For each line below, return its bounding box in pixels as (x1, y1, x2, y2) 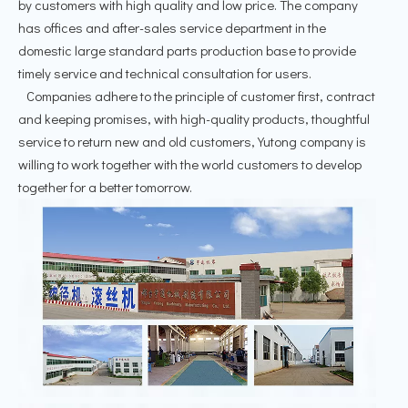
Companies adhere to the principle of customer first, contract (18, 86, 375, 105)
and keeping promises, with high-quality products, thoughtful (18, 108, 370, 127)
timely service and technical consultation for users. (18, 63, 311, 82)
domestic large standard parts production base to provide (18, 40, 356, 59)
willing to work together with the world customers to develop (18, 154, 362, 173)
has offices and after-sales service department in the (18, 17, 326, 36)
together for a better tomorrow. (18, 177, 192, 196)
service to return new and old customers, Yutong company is (18, 131, 366, 150)
